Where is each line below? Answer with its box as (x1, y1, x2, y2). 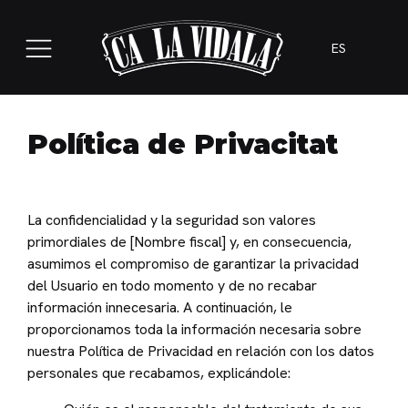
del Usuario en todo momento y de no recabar (27, 276, 317, 296)
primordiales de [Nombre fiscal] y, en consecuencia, (27, 232, 352, 252)
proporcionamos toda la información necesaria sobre (27, 320, 362, 340)
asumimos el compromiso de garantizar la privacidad (27, 254, 359, 274)
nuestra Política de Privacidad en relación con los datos (27, 342, 374, 362)
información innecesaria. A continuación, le (27, 298, 292, 318)
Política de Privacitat (27, 127, 338, 162)
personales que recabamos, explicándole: (27, 363, 291, 383)
